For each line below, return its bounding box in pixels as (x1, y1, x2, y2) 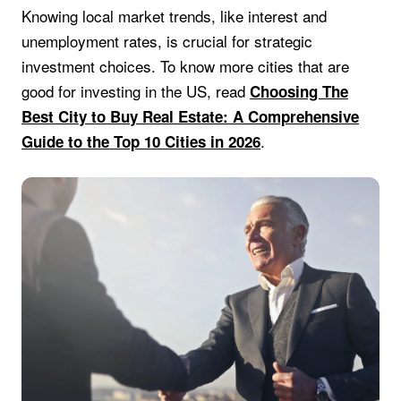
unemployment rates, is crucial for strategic (21, 30, 312, 53)
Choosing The (250, 81, 348, 103)
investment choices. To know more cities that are (21, 55, 349, 78)
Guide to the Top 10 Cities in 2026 (21, 131, 260, 153)
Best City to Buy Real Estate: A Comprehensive (21, 106, 359, 128)
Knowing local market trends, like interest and (21, 4, 327, 28)
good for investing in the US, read (21, 80, 250, 103)
